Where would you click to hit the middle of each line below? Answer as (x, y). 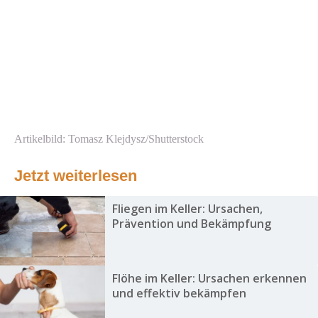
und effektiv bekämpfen (179, 294)
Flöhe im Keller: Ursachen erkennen (209, 279)
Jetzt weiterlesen (76, 176)
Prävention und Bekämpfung (191, 224)
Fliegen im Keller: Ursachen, (187, 209)
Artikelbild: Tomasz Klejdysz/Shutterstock (109, 139)
